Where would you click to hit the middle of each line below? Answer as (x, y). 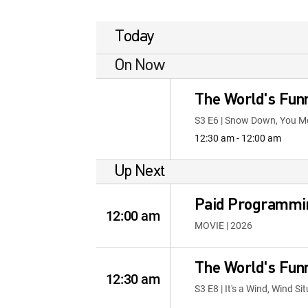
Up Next (140, 172)
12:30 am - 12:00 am (238, 138)
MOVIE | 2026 (223, 225)
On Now (140, 66)
